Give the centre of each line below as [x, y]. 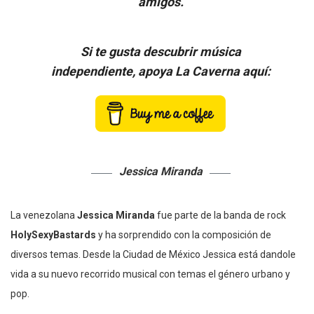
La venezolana [43, 216]
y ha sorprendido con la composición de [184, 235]
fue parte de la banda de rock [220, 216]
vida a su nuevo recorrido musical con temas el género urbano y [150, 274]
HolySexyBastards [53, 235]
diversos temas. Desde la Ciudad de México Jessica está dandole [153, 255]
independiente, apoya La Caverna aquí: [161, 71]
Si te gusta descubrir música [161, 52]
